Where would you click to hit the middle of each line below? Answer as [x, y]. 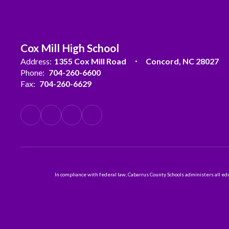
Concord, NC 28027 [182, 61]
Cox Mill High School [70, 48]
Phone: [32, 72]
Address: [36, 61]
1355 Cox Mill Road [90, 61]
